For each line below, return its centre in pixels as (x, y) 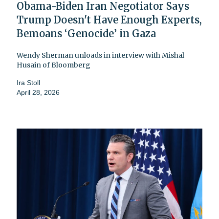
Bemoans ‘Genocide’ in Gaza (86, 33)
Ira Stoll (28, 82)
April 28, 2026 (38, 92)
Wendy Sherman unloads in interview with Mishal (100, 55)
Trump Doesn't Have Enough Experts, (109, 20)
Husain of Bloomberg (54, 65)
